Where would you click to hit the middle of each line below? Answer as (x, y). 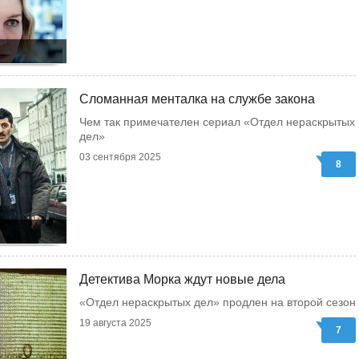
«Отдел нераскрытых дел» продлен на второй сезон (218, 302)
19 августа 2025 (115, 323)
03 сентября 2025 (120, 157)
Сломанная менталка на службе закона (197, 99)
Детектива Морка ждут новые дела (182, 279)
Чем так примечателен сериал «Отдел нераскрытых (217, 122)
